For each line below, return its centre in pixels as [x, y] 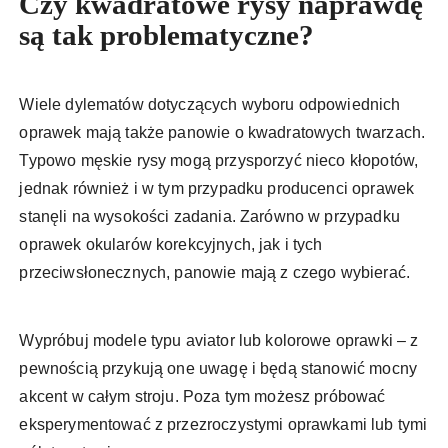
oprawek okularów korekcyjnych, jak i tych [171, 245]
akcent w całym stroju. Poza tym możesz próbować [202, 397]
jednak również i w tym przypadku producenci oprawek [217, 189]
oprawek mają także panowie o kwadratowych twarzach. [222, 133]
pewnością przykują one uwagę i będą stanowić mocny [218, 369]
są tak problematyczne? [167, 35]
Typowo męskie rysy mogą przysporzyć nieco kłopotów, [219, 161]
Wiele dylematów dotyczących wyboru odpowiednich [210, 105]
